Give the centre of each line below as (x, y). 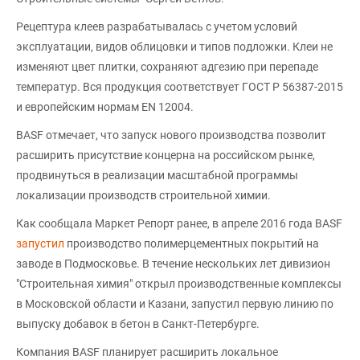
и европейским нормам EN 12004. (105, 107)
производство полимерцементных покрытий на (192, 243)
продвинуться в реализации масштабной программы (157, 175)
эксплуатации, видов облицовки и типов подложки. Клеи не (174, 47)
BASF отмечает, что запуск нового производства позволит (171, 135)
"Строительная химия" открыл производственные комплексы (179, 284)
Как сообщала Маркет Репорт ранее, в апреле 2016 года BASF (179, 223)
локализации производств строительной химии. (143, 195)
